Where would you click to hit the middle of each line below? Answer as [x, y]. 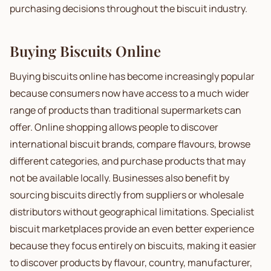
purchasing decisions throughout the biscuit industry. [129, 8]
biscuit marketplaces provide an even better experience [132, 229]
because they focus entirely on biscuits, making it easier [133, 246]
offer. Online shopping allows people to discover [114, 127]
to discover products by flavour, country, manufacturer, [131, 263]
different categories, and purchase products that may [128, 161]
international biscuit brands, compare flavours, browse [130, 144]
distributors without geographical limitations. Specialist [132, 212]
